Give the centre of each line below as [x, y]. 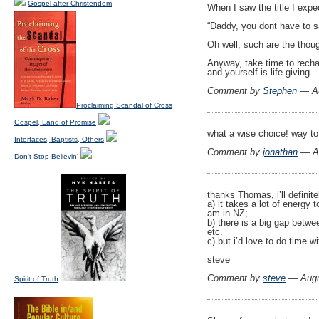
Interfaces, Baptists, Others [59, 139]
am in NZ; [228, 214]
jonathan [280, 152]
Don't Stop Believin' [46, 156]
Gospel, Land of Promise [55, 122]
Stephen [280, 91]
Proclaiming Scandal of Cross [124, 105]
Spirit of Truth [36, 279]
